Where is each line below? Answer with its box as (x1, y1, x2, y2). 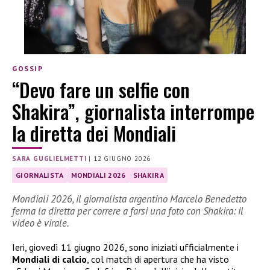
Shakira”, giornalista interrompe (12, 96, 254, 125)
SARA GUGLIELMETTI (12, 154, 87, 163)
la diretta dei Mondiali (12, 118, 176, 147)
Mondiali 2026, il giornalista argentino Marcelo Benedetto (12, 192, 246, 206)
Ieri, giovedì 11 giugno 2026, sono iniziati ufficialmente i (12, 241, 239, 254)
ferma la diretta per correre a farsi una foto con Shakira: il (12, 204, 243, 218)
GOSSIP (12, 63, 43, 73)
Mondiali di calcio (12, 253, 87, 266)
